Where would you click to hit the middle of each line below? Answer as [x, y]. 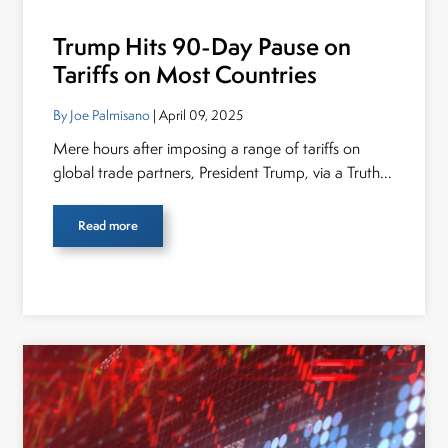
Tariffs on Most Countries [185, 74]
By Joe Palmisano [102, 115]
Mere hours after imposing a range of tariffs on [207, 148]
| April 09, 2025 [197, 115]
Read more [108, 225]
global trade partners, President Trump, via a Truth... [223, 172]
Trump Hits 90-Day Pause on [202, 46]
